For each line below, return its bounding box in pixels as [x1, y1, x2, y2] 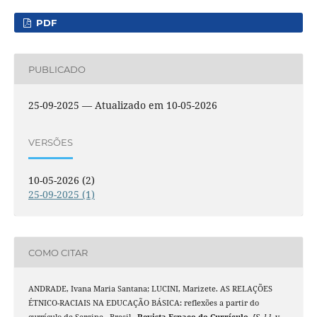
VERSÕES [28, 136, 73, 148]
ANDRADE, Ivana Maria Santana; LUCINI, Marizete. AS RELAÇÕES [28, 284, 272, 294]
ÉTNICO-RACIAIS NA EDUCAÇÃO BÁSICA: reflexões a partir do [28, 298, 259, 309]
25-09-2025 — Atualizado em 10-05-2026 [28, 98, 217, 113]
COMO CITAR [28, 246, 88, 258]
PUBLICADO [28, 63, 86, 75]
